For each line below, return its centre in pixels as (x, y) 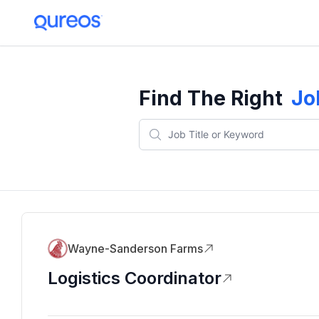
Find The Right (210, 98)
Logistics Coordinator (135, 278)
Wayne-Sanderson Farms (135, 249)
